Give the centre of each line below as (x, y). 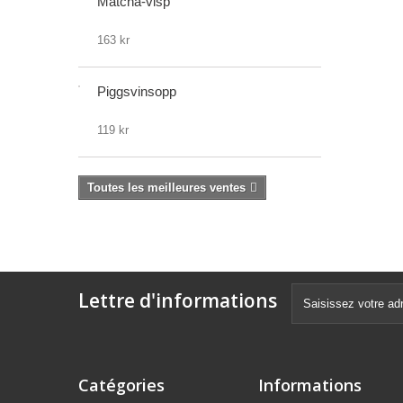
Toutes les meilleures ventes (166, 188)
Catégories (121, 385)
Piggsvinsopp (137, 91)
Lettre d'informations (178, 300)
